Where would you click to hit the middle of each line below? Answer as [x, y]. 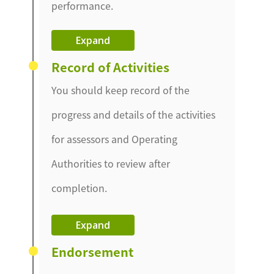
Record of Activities [111, 67]
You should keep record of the [121, 90]
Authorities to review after [111, 164]
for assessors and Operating [115, 139]
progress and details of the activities [134, 115]
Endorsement [93, 252]
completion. [80, 188]
